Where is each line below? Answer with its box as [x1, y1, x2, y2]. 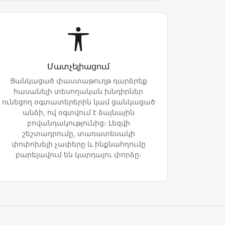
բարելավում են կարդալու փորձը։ [15, 150, 142, 159]
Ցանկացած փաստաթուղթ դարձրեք [10, 76, 147, 85]
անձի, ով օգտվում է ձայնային [22, 108, 135, 117]
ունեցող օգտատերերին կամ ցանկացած [2, 97, 155, 106]
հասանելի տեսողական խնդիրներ [14, 87, 143, 96]
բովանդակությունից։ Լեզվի [27, 119, 130, 128]
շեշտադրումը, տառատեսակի [22, 129, 135, 138]
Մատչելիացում [47, 61, 110, 72]
